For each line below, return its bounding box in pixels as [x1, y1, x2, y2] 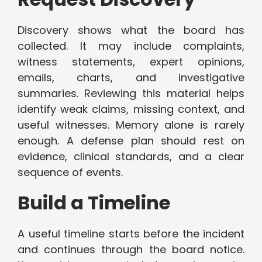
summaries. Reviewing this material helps [18, 86, 244, 101]
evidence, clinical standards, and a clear [18, 149, 244, 164]
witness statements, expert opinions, [18, 54, 244, 70]
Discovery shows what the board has [18, 23, 244, 38]
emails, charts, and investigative [18, 70, 244, 85]
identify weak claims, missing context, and [18, 102, 244, 117]
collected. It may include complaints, [18, 39, 244, 54]
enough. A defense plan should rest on [18, 133, 244, 149]
